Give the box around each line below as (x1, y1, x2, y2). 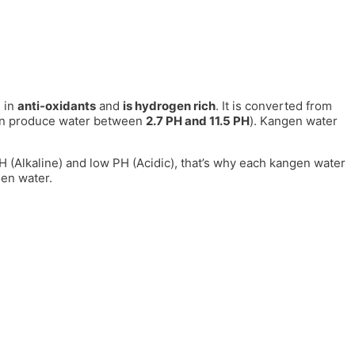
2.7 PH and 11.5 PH (146, 113, 250, 128)
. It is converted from (216, 98, 332, 113)
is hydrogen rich (123, 98, 216, 113)
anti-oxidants (17, 98, 96, 113)
